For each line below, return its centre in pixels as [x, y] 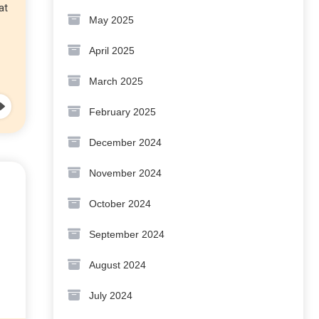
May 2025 [111, 20]
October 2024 [120, 204]
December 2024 [125, 142]
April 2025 [112, 51]
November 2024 [125, 173]
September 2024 [127, 234]
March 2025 [116, 81]
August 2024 [117, 265]
